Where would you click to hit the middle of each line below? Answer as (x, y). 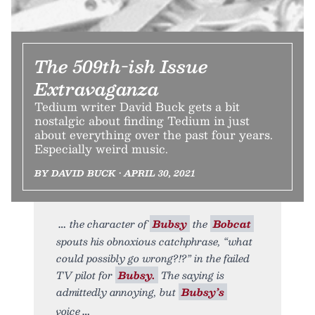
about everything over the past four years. (154, 135)
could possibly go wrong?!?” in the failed (153, 258)
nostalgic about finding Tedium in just (142, 121)
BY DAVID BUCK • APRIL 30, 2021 (115, 173)
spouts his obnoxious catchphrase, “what (154, 242)
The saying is (191, 275)
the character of (110, 224)
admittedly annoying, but (117, 292)
